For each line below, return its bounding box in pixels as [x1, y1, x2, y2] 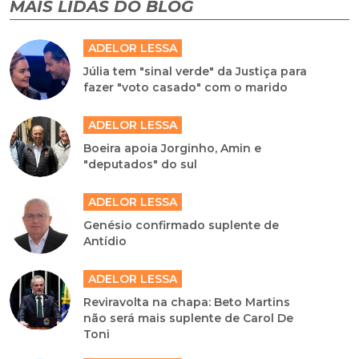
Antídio [83, 234, 127, 249]
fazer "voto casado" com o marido [83, 80, 288, 95]
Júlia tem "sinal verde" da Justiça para [83, 64, 308, 79]
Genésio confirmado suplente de [83, 218, 280, 233]
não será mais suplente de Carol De [83, 311, 294, 326]
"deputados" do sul [83, 157, 198, 172]
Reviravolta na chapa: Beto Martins [83, 295, 291, 310]
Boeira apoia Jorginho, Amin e [83, 141, 262, 156]
